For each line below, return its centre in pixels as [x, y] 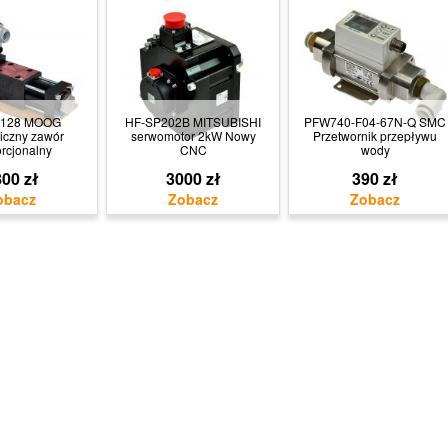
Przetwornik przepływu [375, 135]
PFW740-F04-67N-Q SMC [375, 121]
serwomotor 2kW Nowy [193, 135]
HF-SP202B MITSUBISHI [193, 121]
